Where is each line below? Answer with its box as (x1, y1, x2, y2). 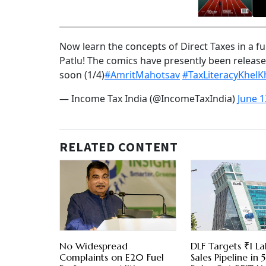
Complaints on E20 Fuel (59, 251, 164, 264)
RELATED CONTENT (59, 138, 179, 157)
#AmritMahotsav (104, 68, 180, 82)
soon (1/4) (59, 68, 104, 82)
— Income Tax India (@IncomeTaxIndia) (59, 92, 237, 106)
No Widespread (59, 240, 128, 252)
